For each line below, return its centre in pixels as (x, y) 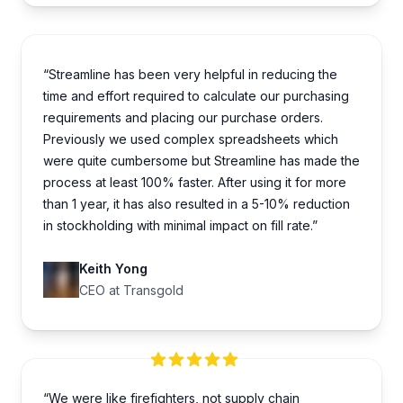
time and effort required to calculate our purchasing (196, 96)
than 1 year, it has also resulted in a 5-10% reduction (197, 204)
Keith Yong (113, 269)
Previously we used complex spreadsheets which (191, 139)
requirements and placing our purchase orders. (183, 118)
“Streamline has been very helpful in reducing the (190, 75)
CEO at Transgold (131, 291)
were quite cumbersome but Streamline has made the (201, 161)
